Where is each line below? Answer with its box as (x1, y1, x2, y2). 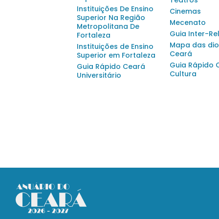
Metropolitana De (77, 22, 139, 31)
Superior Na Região (77, 13, 145, 22)
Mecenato (170, 18, 206, 27)
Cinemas (170, 6, 201, 16)
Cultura (170, 69, 197, 79)
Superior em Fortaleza (77, 50, 155, 60)
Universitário (77, 70, 121, 80)
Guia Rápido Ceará (77, 62, 145, 71)
